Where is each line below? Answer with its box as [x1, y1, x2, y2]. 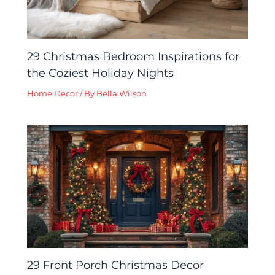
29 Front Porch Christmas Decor [27, 258, 204, 273]
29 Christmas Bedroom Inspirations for [27, 49, 240, 64]
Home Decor [27, 89, 79, 99]
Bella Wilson [96, 89, 147, 99]
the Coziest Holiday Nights [27, 66, 174, 80]
